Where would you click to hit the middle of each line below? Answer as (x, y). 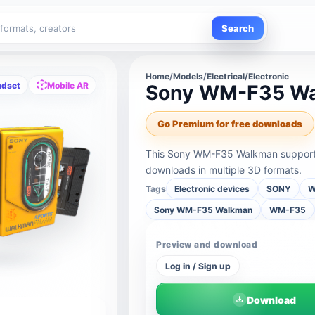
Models (188, 76)
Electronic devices (212, 188)
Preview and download (207, 244)
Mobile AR (68, 85)
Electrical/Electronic (248, 76)
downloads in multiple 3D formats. (224, 170)
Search (238, 28)
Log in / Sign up (198, 266)
